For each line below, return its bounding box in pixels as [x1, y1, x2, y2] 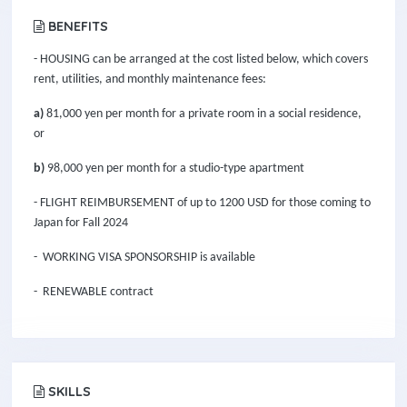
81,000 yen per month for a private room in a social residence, [44, 107, 362, 121]
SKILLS [45, 383, 91, 400]
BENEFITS [45, 18, 108, 35]
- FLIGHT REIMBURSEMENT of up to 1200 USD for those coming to [34, 196, 371, 210]
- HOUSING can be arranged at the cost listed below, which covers [34, 53, 368, 66]
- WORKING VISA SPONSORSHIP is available [34, 251, 258, 264]
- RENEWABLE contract [34, 285, 154, 299]
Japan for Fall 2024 [34, 216, 128, 230]
